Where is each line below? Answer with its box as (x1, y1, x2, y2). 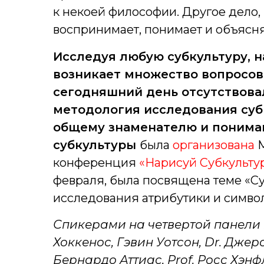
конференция (52, 155, 139, 170)
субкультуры (52, 137, 140, 152)
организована (172, 137, 255, 152)
